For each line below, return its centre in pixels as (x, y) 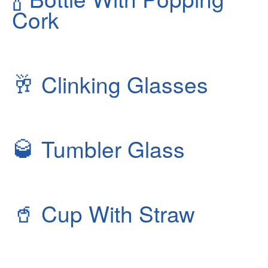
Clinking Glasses (122, 84)
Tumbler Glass (110, 149)
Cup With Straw (115, 213)
